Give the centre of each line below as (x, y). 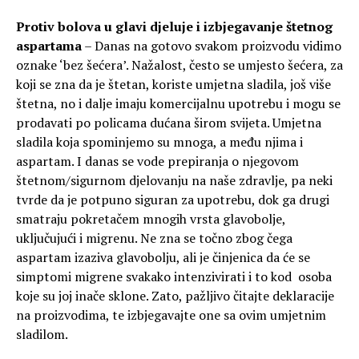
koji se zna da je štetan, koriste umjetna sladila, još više (173, 85)
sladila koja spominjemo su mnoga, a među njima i (159, 142)
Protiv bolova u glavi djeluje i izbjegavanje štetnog (174, 27)
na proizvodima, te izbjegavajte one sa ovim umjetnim (171, 315)
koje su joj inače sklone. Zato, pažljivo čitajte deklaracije (175, 296)
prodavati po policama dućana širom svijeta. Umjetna (169, 123)
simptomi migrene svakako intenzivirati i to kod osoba (174, 277)
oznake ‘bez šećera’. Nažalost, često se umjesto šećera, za (179, 65)
